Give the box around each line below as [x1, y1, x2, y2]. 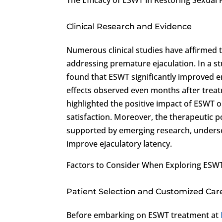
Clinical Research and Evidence [66, 21, 192, 31]
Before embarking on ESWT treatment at [66, 209, 221, 221]
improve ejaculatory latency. [66, 138, 172, 149]
